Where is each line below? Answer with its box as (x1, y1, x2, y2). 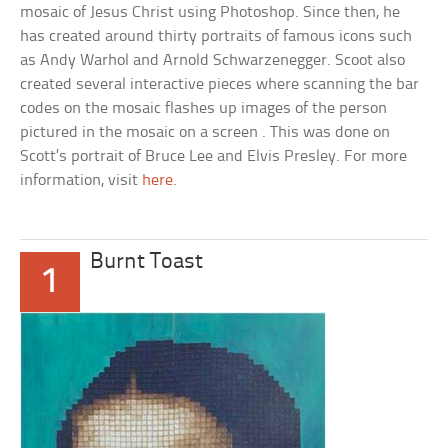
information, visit (20, 172, 143, 189)
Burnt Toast (90, 251, 204, 274)
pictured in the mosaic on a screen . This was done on (20, 124, 391, 141)
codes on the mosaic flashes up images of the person (20, 100, 388, 117)
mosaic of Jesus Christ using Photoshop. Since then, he (20, 4, 401, 21)
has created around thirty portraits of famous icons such (20, 28, 413, 45)
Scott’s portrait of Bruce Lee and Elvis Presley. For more (20, 148, 408, 165)
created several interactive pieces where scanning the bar (20, 76, 420, 93)
